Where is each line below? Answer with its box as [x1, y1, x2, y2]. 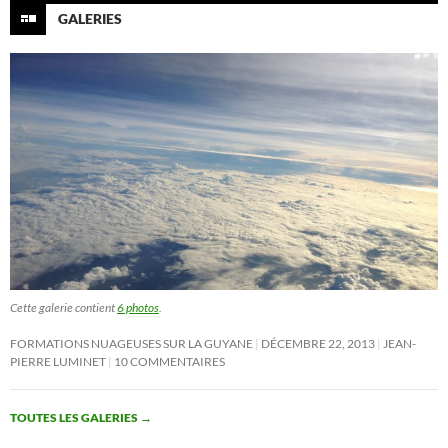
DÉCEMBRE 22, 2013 [261, 335, 375, 351]
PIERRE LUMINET [10, 353, 106, 369]
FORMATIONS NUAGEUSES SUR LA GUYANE [10, 335, 253, 351]
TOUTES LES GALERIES [10, 409, 140, 425]
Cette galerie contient [10, 299, 117, 315]
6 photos [117, 299, 159, 315]
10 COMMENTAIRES [114, 353, 225, 369]
